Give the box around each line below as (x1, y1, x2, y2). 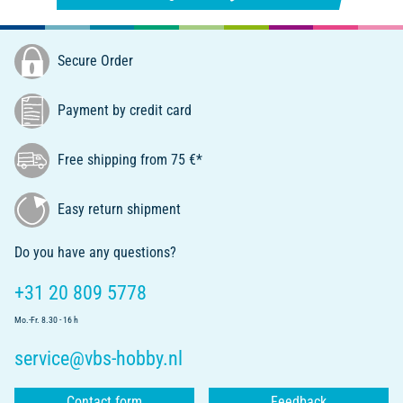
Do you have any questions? (14, 244, 176, 262)
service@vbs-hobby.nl (14, 347, 183, 371)
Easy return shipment (54, 200, 181, 218)
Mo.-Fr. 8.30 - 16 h (14, 315, 78, 326)
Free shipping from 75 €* (54, 150, 202, 168)
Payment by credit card (54, 101, 192, 119)
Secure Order (54, 51, 133, 69)
